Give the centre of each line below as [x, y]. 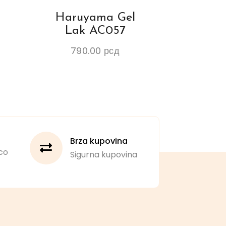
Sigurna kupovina [103, 155]
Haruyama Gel [95, 18]
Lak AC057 [95, 31]
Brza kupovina [99, 141]
